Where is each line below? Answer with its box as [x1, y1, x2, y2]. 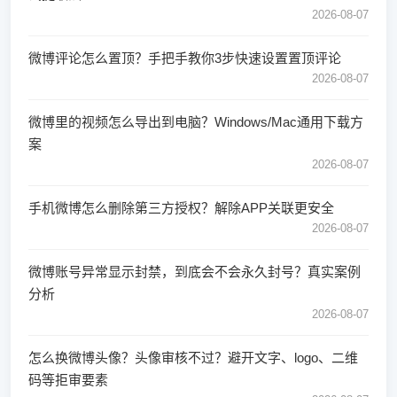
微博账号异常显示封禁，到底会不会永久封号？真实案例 [28, 264, 361, 279]
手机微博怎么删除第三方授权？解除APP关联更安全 [28, 200, 334, 215]
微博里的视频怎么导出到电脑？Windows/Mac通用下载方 [28, 114, 363, 129]
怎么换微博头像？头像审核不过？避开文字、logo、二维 [28, 350, 358, 365]
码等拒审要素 [28, 372, 108, 387]
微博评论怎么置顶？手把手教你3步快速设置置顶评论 [28, 51, 341, 66]
